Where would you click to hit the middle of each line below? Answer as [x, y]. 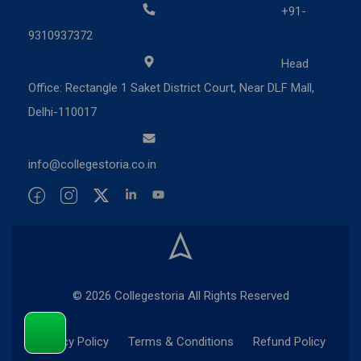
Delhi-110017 [62, 112]
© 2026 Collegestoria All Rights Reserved [180, 295]
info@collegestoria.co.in [92, 164]
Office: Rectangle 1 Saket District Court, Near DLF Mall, [171, 87]
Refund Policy [289, 341]
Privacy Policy [72, 341]
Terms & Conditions [180, 341]
